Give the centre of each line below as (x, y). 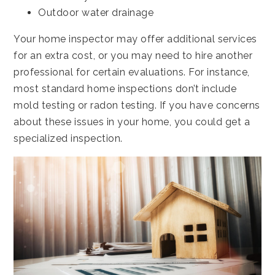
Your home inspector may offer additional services (135, 39)
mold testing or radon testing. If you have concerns (137, 105)
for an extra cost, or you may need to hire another (133, 55)
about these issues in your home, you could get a (132, 122)
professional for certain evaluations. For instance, (132, 72)
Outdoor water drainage (96, 12)
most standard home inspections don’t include (125, 88)
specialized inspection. (68, 138)
